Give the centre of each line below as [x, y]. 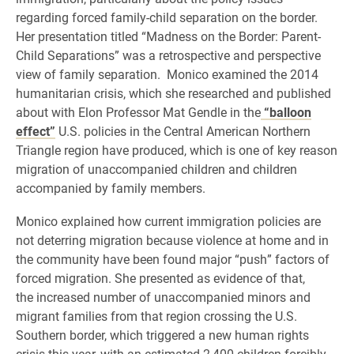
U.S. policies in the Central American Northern [183, 131]
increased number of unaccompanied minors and [173, 297]
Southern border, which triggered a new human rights [162, 335]
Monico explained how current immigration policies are [168, 221]
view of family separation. [90, 74]
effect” [36, 131]
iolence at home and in [265, 240]
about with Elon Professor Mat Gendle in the [138, 112]
